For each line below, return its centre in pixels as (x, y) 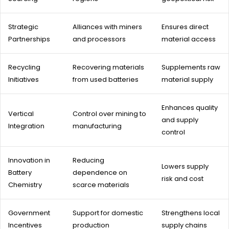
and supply (180, 120)
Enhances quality (190, 107)
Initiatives (24, 79)
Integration (26, 126)
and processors (99, 39)
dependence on (100, 172)
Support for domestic (108, 213)
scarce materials (101, 185)
